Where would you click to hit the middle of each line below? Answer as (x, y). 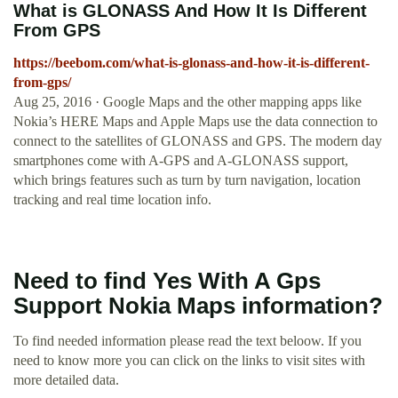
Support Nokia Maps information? (198, 306)
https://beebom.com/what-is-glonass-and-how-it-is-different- (191, 63)
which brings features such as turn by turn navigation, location (187, 180)
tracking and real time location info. (112, 200)
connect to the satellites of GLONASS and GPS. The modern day (198, 141)
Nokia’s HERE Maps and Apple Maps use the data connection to (195, 122)
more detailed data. (66, 380)
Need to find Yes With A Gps (167, 281)
